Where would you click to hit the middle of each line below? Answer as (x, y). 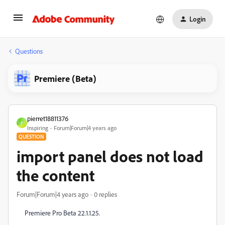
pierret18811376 (48, 118)
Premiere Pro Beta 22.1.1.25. (62, 213)
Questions (29, 51)
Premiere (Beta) (65, 78)
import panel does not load (110, 156)
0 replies (105, 194)
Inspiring (38, 128)
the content (55, 175)
